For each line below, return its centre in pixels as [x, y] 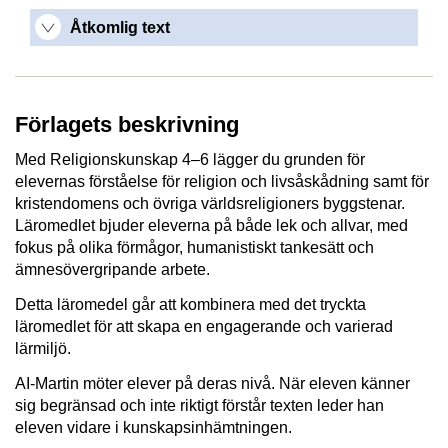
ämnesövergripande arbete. [112, 270]
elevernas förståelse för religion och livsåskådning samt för [222, 182]
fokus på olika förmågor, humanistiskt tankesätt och [194, 248]
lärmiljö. [43, 349]
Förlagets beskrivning [127, 124]
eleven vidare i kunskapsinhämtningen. [153, 427]
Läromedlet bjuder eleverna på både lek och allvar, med [211, 226]
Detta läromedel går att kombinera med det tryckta [190, 305]
